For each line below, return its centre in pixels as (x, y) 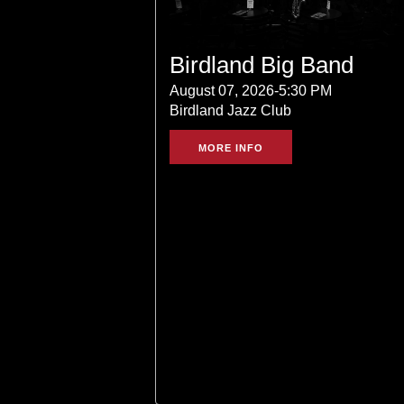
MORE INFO (231, 148)
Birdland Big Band (262, 65)
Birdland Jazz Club (230, 111)
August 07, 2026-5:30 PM (251, 91)
